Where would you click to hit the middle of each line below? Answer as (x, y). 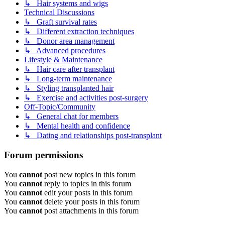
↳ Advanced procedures (65, 51)
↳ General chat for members (71, 117)
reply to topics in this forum (87, 183)
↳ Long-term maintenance (68, 79)
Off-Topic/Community (60, 107)
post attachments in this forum (90, 210)
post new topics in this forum (89, 174)
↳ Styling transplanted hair (69, 88)
